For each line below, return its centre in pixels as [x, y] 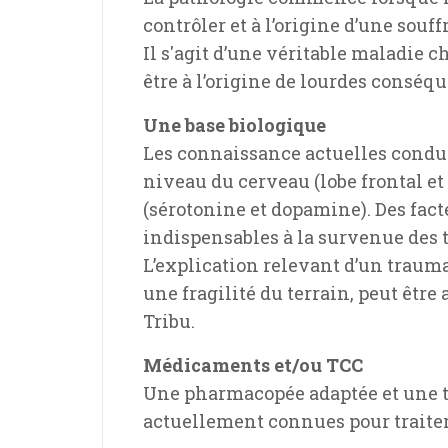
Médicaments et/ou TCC [253, 365]
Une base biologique [234, 125]
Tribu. [175, 321]
